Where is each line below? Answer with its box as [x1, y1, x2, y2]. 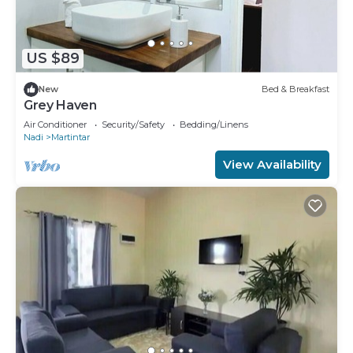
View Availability [223, 156, 321, 172]
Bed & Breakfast [262, 84, 329, 95]
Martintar [51, 131, 90, 143]
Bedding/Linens [180, 118, 248, 130]
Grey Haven [24, 97, 97, 113]
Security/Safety [102, 118, 165, 130]
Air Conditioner [24, 118, 87, 130]
